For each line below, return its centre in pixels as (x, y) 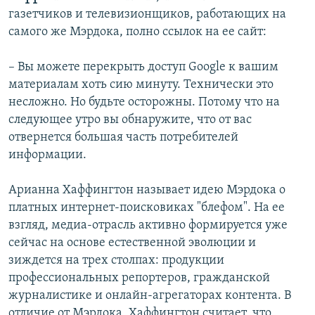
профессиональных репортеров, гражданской (139, 278)
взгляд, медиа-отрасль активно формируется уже (148, 226)
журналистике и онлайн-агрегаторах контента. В (150, 296)
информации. (47, 155)
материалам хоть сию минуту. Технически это (141, 85)
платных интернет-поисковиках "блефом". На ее (147, 208)
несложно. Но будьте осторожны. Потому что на (144, 103)
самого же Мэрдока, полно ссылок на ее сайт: (137, 32)
